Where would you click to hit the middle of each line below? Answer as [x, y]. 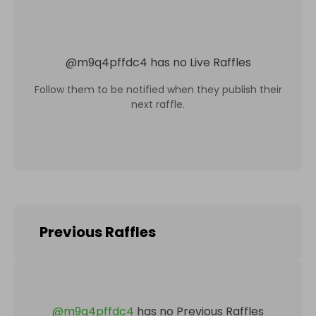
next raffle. [158, 104]
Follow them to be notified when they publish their [158, 89]
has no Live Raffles [200, 62]
